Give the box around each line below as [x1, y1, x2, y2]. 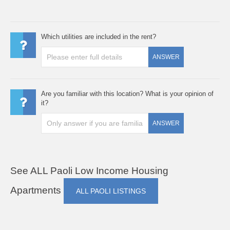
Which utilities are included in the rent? [41, 32, 156, 41]
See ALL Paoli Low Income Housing [10, 165, 168, 176]
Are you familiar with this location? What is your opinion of [41, 89, 214, 98]
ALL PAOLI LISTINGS [76, 186, 146, 195]
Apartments [10, 184, 64, 196]
